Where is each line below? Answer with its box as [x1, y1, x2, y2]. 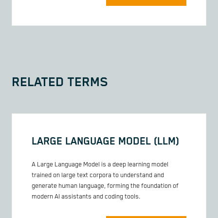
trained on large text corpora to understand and [32, 172, 164, 180]
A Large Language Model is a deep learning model [32, 161, 168, 169]
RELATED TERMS [12, 74, 108, 90]
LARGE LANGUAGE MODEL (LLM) [32, 135, 179, 147]
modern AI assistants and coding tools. [32, 193, 141, 201]
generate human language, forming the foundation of [32, 182, 179, 190]
